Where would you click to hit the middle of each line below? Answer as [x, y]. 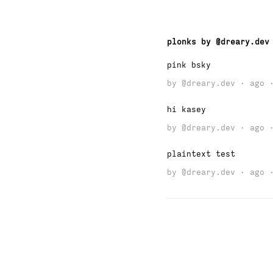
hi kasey [186, 110]
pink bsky [189, 65]
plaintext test [201, 154]
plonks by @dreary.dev [218, 41]
